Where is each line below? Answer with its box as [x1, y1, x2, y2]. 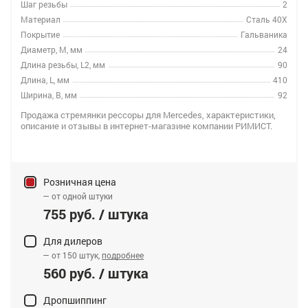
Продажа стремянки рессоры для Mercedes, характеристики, [21, 109, 276, 121]
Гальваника [241, 29, 287, 40]
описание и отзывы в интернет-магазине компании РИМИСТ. [21, 120, 272, 132]
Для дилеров [43, 234, 102, 247]
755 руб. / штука [43, 205, 148, 223]
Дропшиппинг [43, 294, 107, 307]
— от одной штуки [38, 190, 113, 201]
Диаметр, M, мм [21, 44, 82, 55]
